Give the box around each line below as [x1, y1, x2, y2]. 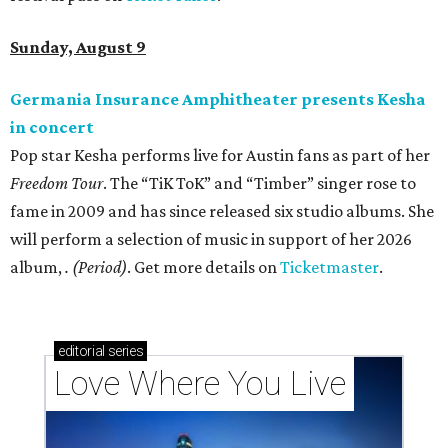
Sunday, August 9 [10, 37, 146, 58]
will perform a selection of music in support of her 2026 [10, 229, 412, 250]
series [104, 343, 144, 360]
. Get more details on [127, 257, 280, 278]
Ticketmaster [280, 257, 379, 278]
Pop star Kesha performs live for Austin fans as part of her [10, 145, 430, 166]
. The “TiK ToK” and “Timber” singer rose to [103, 173, 416, 194]
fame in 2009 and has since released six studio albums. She [10, 201, 434, 222]
